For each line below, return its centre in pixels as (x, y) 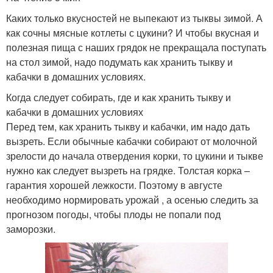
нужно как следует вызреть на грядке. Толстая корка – (128, 171)
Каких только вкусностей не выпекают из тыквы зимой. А (134, 18)
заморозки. (31, 229)
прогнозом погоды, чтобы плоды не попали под (113, 214)
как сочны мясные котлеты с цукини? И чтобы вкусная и (133, 33)
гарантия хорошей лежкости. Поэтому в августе (114, 185)
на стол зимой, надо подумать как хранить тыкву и (119, 62)
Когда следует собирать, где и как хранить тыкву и (119, 97)
